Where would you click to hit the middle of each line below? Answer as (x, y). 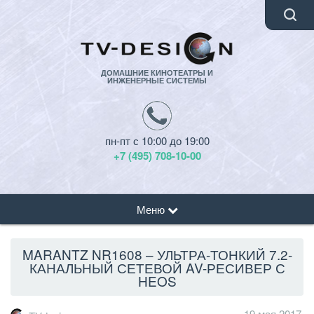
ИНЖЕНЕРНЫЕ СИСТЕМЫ (157, 81)
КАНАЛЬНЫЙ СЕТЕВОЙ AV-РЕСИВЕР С (157, 267)
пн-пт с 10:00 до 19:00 (157, 141)
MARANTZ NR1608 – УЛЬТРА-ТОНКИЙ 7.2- (157, 254)
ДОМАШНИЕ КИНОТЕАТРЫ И (157, 73)
